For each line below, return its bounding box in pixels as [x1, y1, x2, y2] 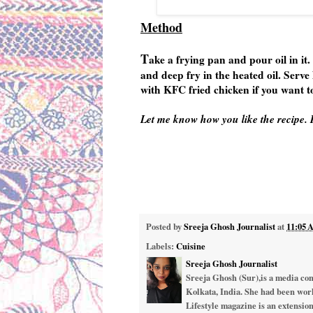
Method [140, 17, 182, 36]
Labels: [146, 239, 176, 252]
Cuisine [176, 239, 205, 252]
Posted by [146, 220, 184, 233]
